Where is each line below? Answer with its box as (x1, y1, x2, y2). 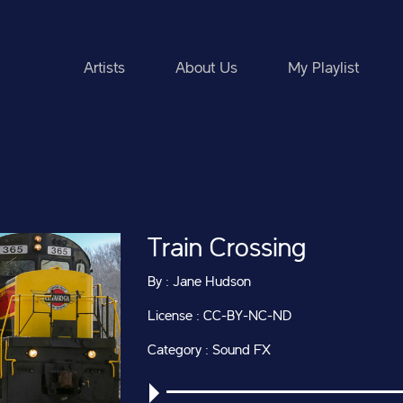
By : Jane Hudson (148, 275, 251, 290)
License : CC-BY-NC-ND (148, 309, 291, 324)
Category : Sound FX (148, 344, 271, 358)
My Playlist (288, 60, 359, 76)
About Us (175, 60, 237, 76)
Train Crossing (148, 236, 306, 263)
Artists (84, 60, 125, 76)
